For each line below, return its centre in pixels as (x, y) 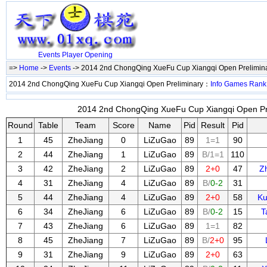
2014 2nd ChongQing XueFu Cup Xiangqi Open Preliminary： (110, 84)
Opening (98, 55)
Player (72, 55)
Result (213, 125)
